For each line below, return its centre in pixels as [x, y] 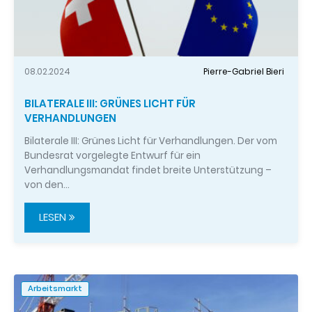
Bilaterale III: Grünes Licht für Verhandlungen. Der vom [151, 141]
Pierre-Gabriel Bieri [244, 72]
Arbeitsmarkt [55, 289]
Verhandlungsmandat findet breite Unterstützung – [148, 170]
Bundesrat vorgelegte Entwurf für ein [112, 155]
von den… [47, 185]
